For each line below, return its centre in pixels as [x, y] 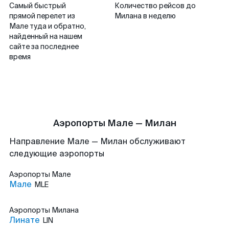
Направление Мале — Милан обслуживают [97, 141]
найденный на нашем [46, 36]
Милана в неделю [145, 16]
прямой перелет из [42, 16]
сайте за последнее [44, 47]
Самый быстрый [38, 6]
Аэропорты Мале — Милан [114, 123]
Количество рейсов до [155, 6]
